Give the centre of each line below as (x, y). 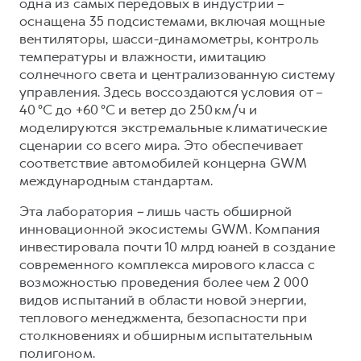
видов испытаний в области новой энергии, (163, 299)
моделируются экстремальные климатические (174, 127)
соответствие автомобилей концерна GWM (163, 162)
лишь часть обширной (218, 211)
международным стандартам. (116, 180)
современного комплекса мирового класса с (168, 264)
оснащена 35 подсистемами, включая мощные (172, 21)
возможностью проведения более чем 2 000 (164, 282)
